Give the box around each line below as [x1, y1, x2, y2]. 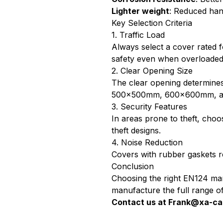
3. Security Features [111, 102, 187, 111]
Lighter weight [111, 6, 169, 16]
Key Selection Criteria [111, 18, 192, 28]
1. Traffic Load [111, 30, 165, 40]
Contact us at [111, 197, 168, 207]
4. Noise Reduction [111, 137, 183, 147]
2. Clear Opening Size [111, 66, 193, 76]
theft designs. [111, 125, 161, 135]
